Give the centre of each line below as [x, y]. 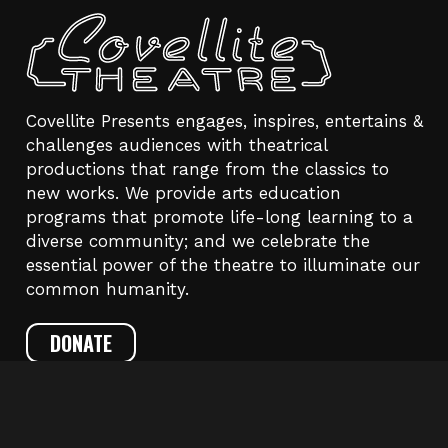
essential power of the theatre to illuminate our [222, 264]
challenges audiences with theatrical [176, 144]
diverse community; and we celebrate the [197, 240]
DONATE [80, 342]
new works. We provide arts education [183, 192]
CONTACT [85, 412]
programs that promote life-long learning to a [219, 216]
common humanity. [107, 288]
